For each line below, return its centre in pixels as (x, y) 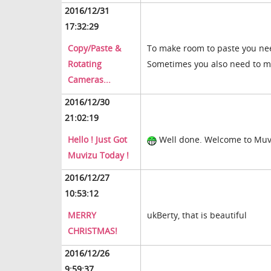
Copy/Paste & (94, 48)
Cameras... (89, 80)
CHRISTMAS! (93, 231)
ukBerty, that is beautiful (197, 215)
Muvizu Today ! (98, 155)
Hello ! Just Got (97, 140)
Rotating (85, 64)
